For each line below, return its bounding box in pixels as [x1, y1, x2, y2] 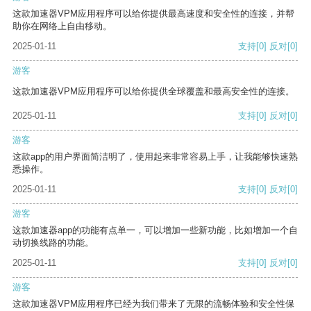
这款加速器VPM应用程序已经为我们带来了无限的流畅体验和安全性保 [12, 299, 294, 310]
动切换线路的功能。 [12, 237, 94, 249]
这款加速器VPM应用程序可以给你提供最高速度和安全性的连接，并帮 [12, 8, 294, 19]
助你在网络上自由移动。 [12, 21, 112, 32]
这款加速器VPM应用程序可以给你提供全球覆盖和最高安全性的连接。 [12, 86, 294, 97]
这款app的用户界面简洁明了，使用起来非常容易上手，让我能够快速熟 [12, 151, 298, 162]
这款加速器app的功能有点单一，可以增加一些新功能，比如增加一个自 [12, 225, 298, 236]
